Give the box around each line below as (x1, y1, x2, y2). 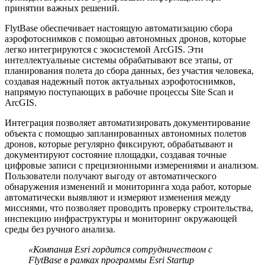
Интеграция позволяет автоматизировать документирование (5, 117, 250, 128)
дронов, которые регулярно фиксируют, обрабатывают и (5, 138, 233, 149)
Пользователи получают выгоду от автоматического (5, 170, 216, 181)
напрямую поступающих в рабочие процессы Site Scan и (5, 86, 234, 97)
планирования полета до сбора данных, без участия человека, (5, 65, 254, 76)
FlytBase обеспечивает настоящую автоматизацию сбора (5, 22, 232, 33)
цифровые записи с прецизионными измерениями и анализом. (5, 160, 258, 170)
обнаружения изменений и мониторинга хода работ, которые (5, 181, 251, 192)
